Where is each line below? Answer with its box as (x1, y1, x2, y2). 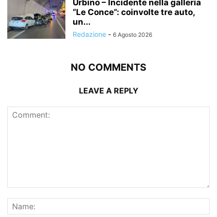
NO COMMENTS (71, 62, 146, 73)
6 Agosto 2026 (113, 31, 152, 38)
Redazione (73, 30, 106, 38)
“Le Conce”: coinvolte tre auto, (73, 7, 195, 17)
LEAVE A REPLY (78, 86, 139, 95)
